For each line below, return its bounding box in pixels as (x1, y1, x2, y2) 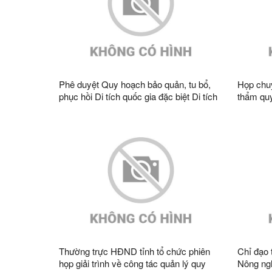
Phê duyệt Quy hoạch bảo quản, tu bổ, (59, 78, 211, 91)
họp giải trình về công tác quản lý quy (59, 257, 206, 270)
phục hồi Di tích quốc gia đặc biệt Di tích (59, 90, 217, 103)
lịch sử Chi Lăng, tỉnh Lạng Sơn (59, 102, 183, 115)
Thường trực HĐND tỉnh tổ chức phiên (59, 245, 210, 258)
